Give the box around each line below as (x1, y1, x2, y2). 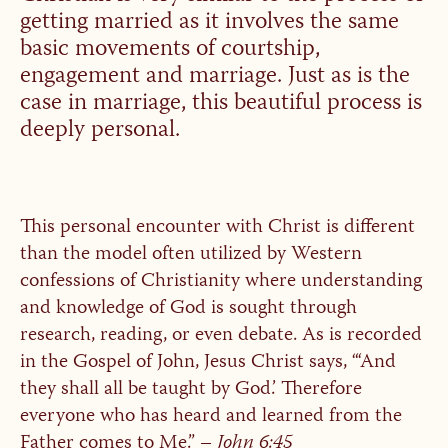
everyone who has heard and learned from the (19, 400, 402, 433)
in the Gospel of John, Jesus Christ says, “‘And (19, 346, 396, 379)
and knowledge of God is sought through (19, 292, 357, 325)
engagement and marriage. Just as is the (19, 57, 410, 96)
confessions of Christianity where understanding (19, 265, 422, 298)
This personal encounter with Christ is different (19, 211, 415, 244)
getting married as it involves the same (19, 3, 399, 42)
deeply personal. (19, 111, 180, 150)
